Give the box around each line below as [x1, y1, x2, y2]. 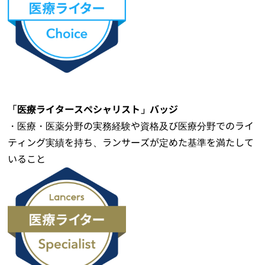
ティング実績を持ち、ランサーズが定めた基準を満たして [8, 137, 254, 149]
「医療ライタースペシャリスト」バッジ [8, 104, 179, 116]
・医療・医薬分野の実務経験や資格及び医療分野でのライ [8, 120, 254, 132]
